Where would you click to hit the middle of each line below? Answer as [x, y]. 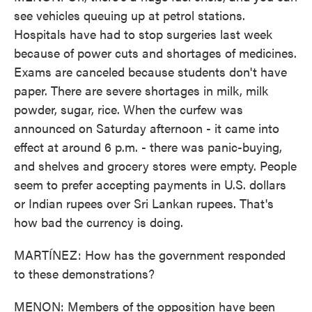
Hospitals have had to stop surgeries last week [143, 34]
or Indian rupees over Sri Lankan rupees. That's [144, 203]
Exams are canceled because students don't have [150, 71]
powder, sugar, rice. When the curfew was [128, 109]
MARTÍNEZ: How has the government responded [150, 255]
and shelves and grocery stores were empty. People [155, 165]
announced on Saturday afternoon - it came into [147, 128]
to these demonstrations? [84, 273]
